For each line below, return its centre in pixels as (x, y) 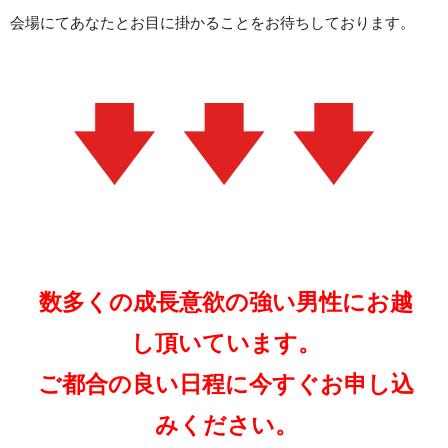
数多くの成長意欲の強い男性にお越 (226, 301)
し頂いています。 (226, 342)
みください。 (226, 424)
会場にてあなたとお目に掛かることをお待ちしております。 (212, 22)
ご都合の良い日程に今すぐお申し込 (226, 383)
